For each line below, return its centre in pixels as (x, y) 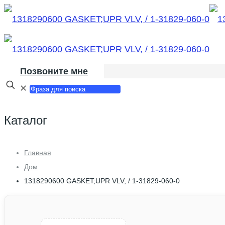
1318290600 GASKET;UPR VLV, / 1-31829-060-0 (102, 181)
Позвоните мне (54, 71)
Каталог (26, 120)
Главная (38, 152)
